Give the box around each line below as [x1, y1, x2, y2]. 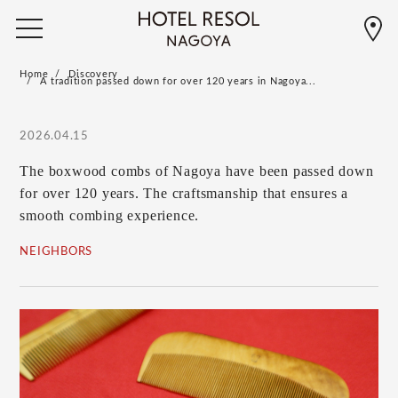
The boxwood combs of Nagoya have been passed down [20, 163, 374, 179]
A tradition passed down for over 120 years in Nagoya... [40, 76, 316, 86]
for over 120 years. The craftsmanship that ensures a [20, 186, 349, 201]
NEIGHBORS [20, 246, 93, 258]
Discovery [68, 69, 119, 79]
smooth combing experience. [20, 208, 200, 223]
